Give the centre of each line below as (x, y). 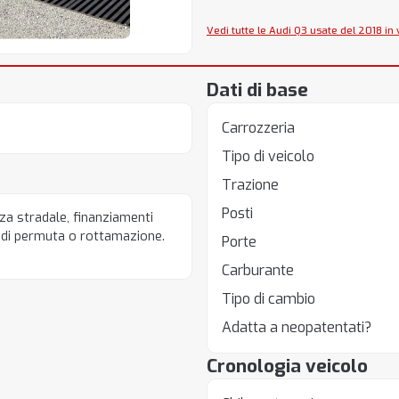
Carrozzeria (258, 128)
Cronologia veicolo (287, 366)
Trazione (250, 185)
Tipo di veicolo (268, 156)
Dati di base (257, 90)
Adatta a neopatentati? (296, 327)
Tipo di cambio (268, 299)
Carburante (257, 270)
